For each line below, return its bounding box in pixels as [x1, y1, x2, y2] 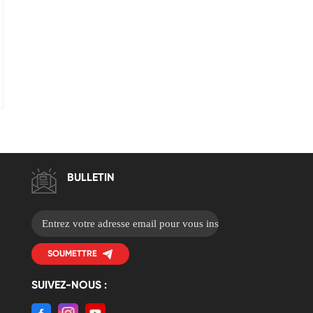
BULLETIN [67, 173, 115, 184]
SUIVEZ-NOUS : [31, 280, 107, 292]
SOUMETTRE [48, 249, 98, 259]
